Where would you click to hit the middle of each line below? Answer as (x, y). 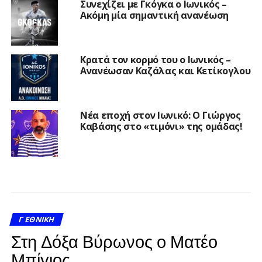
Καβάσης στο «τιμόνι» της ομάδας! (161, 126)
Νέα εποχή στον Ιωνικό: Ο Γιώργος (160, 115)
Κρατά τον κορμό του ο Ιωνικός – (155, 59)
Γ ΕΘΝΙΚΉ (37, 219)
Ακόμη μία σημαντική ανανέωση (154, 15)
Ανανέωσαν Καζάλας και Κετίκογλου (165, 70)
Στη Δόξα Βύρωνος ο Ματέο (114, 240)
